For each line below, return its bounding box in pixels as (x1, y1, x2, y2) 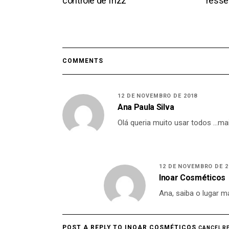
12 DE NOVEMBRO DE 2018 (118, 92, 198, 99)
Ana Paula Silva (118, 102, 174, 112)
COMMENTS (62, 57, 103, 64)
